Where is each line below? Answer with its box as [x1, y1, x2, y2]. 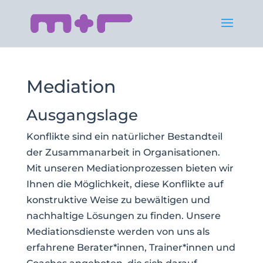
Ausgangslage [26, 106, 138, 124]
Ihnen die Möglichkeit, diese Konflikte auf [26, 178, 224, 190]
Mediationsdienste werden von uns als [26, 226, 210, 237]
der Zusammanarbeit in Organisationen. [26, 147, 220, 158]
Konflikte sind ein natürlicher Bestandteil [26, 131, 222, 142]
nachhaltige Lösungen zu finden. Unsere [26, 210, 221, 221]
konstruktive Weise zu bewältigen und [26, 194, 210, 205]
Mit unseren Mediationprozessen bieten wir [26, 163, 234, 174]
